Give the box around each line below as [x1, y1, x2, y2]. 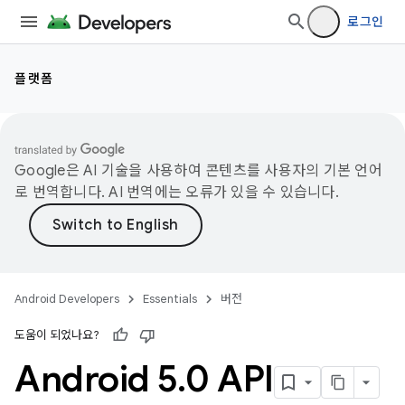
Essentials [143, 291, 197, 306]
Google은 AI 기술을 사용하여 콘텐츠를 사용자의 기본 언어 [14, 162, 382, 180]
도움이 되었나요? [14, 327, 99, 343]
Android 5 [14, 356, 177, 401]
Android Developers [14, 291, 119, 306]
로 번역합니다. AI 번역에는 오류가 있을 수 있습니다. [14, 184, 339, 202]
